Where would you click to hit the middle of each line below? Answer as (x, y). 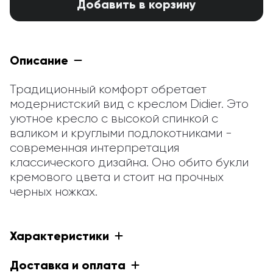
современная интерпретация (94, 148)
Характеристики (59, 236)
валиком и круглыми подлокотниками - (121, 133)
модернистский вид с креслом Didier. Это (129, 104)
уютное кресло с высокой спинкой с (114, 119)
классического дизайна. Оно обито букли (129, 162)
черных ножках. (54, 192)
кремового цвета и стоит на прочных (117, 177)
